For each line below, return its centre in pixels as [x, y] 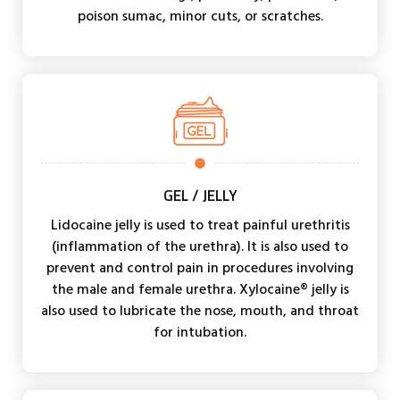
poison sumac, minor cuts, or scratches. [200, 16]
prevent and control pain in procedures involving [200, 267]
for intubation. [200, 332]
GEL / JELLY [200, 195]
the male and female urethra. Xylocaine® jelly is [200, 289]
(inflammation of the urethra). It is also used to [200, 246]
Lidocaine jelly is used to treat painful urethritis [200, 225]
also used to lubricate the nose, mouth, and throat [200, 310]
